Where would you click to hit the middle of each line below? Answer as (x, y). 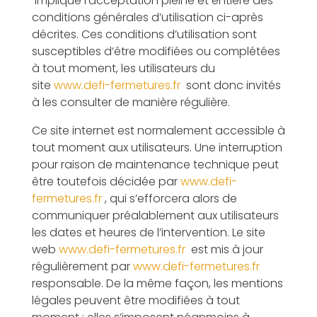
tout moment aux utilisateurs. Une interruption (157, 148)
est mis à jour (224, 249)
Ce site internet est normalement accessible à (158, 131)
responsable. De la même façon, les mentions (157, 283)
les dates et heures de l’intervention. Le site (148, 232)
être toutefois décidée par (106, 181)
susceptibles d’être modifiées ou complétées (156, 51)
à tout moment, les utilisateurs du (123, 68)
